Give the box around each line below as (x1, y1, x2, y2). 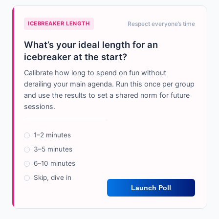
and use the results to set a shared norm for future (24, 91, 190, 100)
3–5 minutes (34, 145, 72, 153)
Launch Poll (131, 184, 171, 192)
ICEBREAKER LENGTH (28, 20, 90, 27)
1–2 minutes (34, 131, 71, 139)
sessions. (24, 102, 55, 111)
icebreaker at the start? (24, 51, 127, 63)
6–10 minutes (34, 159, 75, 168)
